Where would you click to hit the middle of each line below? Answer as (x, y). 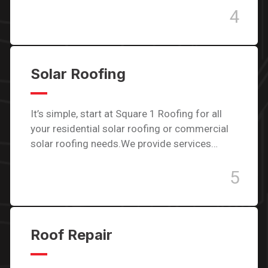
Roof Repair (71, 235)
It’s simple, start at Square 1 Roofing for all (126, 114)
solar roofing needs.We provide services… (124, 144)
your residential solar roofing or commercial (130, 129)
